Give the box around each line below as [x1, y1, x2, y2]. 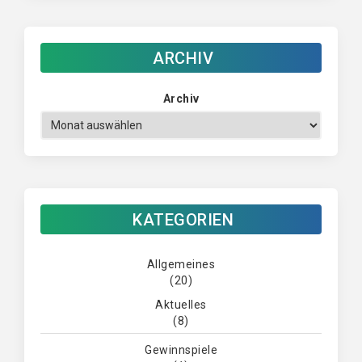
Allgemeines [146, 258, 216, 271]
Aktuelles [155, 298, 207, 312]
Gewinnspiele [145, 343, 217, 357]
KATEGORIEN [133, 210, 234, 230]
